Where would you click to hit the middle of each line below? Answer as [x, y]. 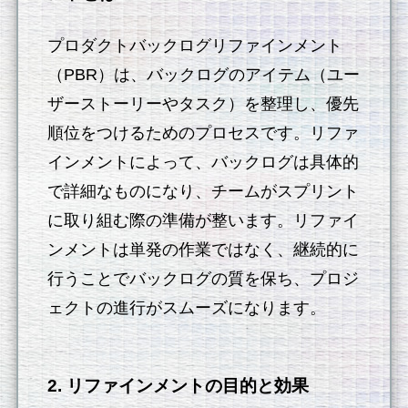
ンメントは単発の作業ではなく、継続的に [204, 250]
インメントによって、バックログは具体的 [204, 163]
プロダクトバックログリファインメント [195, 46]
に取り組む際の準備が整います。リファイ [204, 221]
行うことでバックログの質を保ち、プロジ [204, 279]
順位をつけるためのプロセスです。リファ [204, 133]
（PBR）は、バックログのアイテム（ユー [204, 75]
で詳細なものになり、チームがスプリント [204, 192]
